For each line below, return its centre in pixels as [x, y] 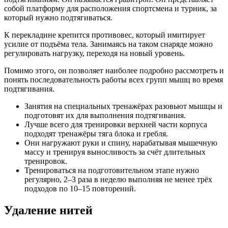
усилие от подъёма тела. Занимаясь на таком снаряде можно [108, 44]
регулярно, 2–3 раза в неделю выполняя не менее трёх [118, 180]
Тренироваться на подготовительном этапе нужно [112, 170]
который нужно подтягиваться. [58, 18]
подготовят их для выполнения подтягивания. [105, 116]
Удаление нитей [48, 210]
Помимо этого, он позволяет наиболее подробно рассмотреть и [114, 71]
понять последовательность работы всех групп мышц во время [113, 80]
